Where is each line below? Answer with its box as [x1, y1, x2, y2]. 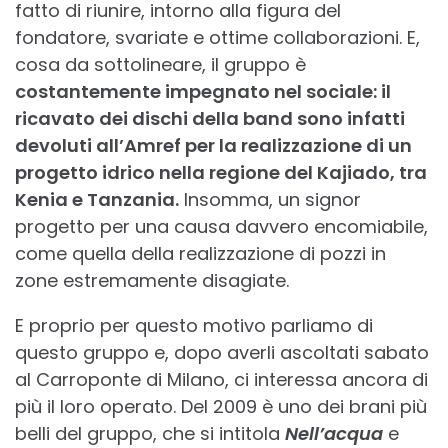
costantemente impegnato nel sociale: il [15, 79, 391, 105]
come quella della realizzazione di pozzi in [15, 241, 386, 267]
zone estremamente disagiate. [15, 268, 289, 294]
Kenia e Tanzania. [15, 187, 179, 213]
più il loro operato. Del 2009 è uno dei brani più [15, 394, 427, 420]
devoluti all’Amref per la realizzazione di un [15, 133, 412, 159]
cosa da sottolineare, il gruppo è [15, 52, 306, 78]
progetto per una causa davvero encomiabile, [15, 214, 428, 240]
